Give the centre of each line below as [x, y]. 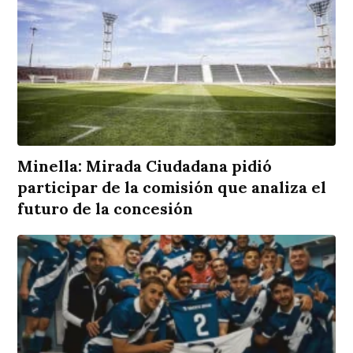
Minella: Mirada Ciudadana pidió [145, 166]
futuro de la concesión [106, 209]
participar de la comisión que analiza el [172, 188]
